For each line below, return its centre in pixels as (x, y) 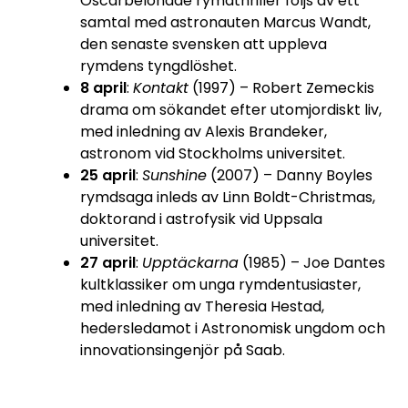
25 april (107, 176)
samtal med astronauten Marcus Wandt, (225, 23)
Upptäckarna (190, 263)
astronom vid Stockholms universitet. (212, 154)
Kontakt (160, 88)
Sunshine (174, 176)
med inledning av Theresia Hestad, (202, 307)
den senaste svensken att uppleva (203, 45)
